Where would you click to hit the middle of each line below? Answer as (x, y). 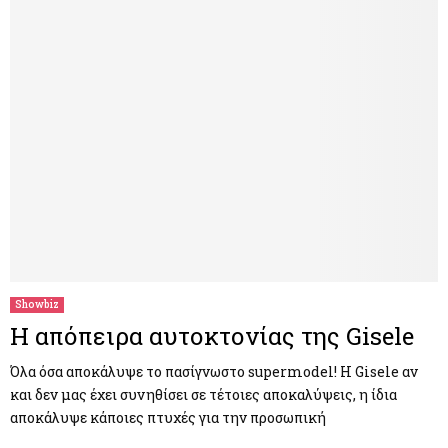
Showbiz (37, 304)
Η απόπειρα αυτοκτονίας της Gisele (212, 335)
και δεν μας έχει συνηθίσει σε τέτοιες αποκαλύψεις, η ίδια (203, 394)
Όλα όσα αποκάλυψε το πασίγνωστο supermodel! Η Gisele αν (214, 371)
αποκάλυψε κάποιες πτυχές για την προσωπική (168, 417)
